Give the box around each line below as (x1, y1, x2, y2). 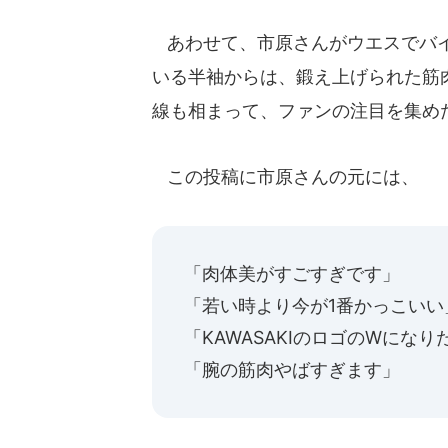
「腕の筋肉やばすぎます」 (184, 359, 400, 380)
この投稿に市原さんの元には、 (152, 166, 419, 187)
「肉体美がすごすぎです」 (184, 263, 400, 284)
